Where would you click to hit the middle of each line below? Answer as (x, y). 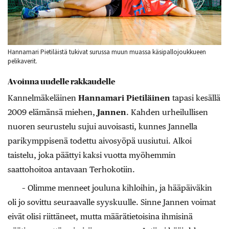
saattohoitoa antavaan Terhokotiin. (71, 170)
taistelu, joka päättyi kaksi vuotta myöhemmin (92, 155)
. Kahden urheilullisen (167, 112)
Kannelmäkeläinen (43, 98)
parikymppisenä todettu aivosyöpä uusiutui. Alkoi (100, 141)
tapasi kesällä (195, 98)
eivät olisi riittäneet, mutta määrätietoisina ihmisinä (100, 217)
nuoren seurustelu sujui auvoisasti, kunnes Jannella (102, 127)
